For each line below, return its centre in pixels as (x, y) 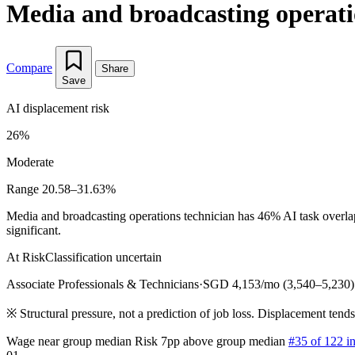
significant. (34, 230)
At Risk (26, 257)
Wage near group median (69, 341)
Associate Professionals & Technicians (103, 284)
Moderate (30, 162)
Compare (29, 67)
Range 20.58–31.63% (61, 189)
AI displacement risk (58, 108)
